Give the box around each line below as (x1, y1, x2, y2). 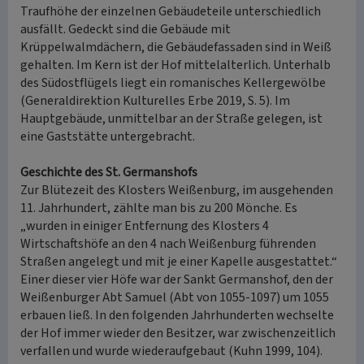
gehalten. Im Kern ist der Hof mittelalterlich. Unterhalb (20, 56, 331, 74)
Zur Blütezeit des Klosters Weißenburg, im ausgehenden (20, 181, 333, 199)
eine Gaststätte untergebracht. (20, 128, 195, 145)
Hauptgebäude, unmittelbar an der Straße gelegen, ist (20, 110, 323, 128)
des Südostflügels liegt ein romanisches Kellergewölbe (20, 74, 326, 92)
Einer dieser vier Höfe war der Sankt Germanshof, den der (20, 271, 333, 288)
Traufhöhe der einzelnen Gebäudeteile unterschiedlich (20, 2, 321, 20)
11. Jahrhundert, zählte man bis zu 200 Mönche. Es (20, 199, 297, 217)
